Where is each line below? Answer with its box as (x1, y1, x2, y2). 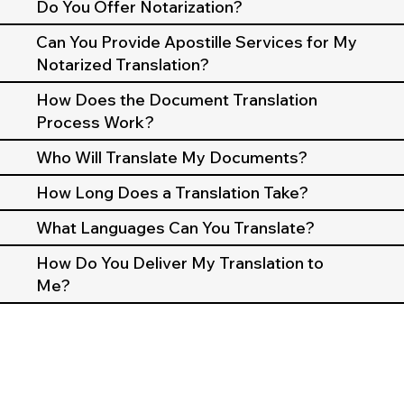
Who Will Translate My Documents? (36, 147, 308, 169)
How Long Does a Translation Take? (36, 182, 308, 204)
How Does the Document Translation (36, 89, 317, 111)
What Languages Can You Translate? (36, 217, 315, 239)
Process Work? (36, 112, 154, 133)
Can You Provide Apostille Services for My (36, 32, 357, 53)
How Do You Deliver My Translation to (36, 252, 324, 274)
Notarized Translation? (36, 54, 209, 76)
